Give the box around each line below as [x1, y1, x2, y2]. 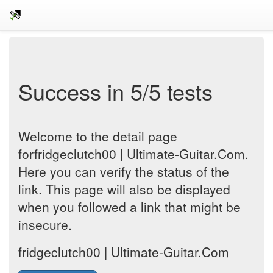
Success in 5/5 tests [18, 76, 213, 107]
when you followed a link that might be [18, 197, 241, 216]
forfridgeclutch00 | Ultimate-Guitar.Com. [18, 144, 249, 163]
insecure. [18, 215, 72, 233]
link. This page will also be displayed [18, 180, 230, 198]
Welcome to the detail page [18, 127, 177, 145]
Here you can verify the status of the [18, 162, 229, 180]
